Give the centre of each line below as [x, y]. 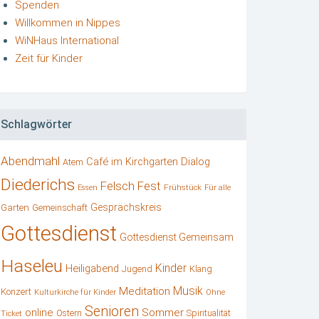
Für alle [218, 187]
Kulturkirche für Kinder [75, 292]
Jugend [137, 269]
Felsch [117, 186]
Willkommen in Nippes [68, 23]
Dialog [195, 161]
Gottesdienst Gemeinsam [177, 237]
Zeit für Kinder [49, 58]
